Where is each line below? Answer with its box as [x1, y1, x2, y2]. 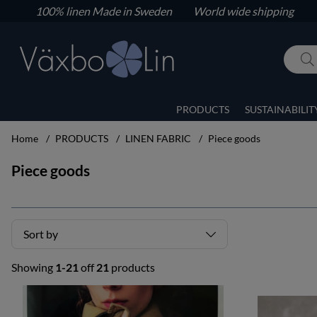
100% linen [35, 4, 92, 18]
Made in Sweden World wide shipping [91, 4, 294, 18]
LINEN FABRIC [125, 132, 191, 144]
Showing [11, 260, 55, 274]
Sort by [23, 226, 58, 241]
